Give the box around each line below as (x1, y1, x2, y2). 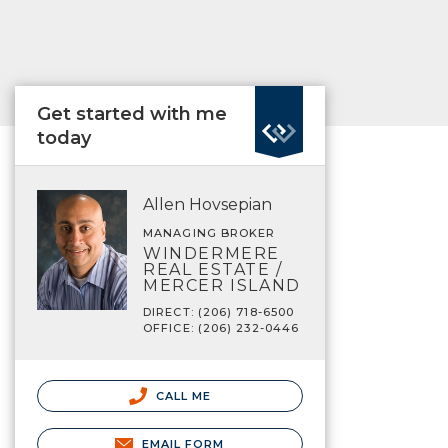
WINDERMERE (143, 244, 280, 263)
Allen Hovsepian (143, 195, 272, 214)
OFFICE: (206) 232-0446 (143, 321, 300, 335)
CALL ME (151, 389, 212, 403)
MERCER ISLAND (143, 276, 301, 295)
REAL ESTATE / (143, 260, 283, 279)
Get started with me (37, 103, 227, 125)
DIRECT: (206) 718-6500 (143, 305, 295, 319)
